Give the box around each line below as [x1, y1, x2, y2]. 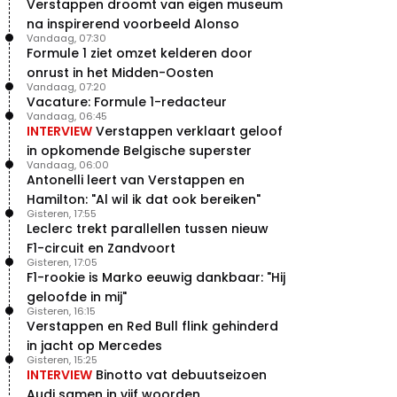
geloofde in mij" [27, 287, 127, 306]
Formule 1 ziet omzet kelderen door [27, 43, 253, 62]
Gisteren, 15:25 [27, 352, 97, 367]
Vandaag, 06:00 [27, 157, 109, 172]
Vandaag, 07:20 [27, 79, 106, 94]
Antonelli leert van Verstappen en [27, 170, 245, 189]
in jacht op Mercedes [27, 336, 162, 354]
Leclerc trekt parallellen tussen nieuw [27, 219, 269, 237]
